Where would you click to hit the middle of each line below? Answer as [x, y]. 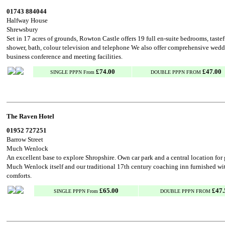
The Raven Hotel [30, 116]
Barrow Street [25, 139]
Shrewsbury [22, 29]
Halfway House [27, 20]
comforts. [19, 176]
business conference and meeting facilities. [65, 57]
